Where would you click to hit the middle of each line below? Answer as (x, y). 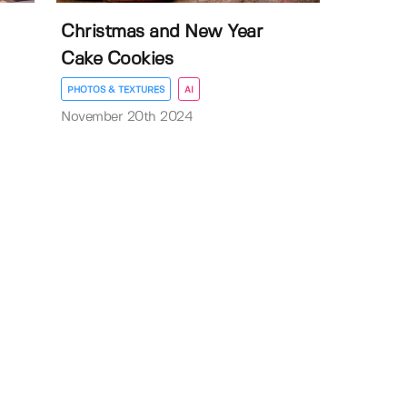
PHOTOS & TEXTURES (116, 89)
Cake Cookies (117, 59)
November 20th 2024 (127, 117)
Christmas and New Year (162, 32)
